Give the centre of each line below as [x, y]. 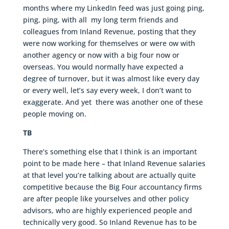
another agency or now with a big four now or [101, 55]
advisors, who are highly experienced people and [107, 211]
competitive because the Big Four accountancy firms [112, 187]
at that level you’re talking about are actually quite [109, 175]
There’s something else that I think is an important [110, 152]
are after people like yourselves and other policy [106, 199]
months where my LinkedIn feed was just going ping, [113, 8]
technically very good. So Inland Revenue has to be [110, 222]
